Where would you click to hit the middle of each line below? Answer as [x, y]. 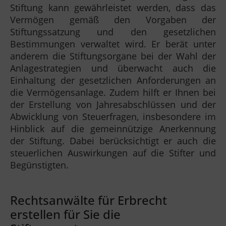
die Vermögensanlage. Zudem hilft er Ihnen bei [113, 93]
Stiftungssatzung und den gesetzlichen [113, 32]
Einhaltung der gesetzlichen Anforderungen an [113, 80]
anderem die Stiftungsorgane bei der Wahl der [113, 56]
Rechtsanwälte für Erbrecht [89, 200]
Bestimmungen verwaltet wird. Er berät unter [113, 44]
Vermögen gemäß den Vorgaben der [113, 20]
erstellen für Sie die [65, 214]
